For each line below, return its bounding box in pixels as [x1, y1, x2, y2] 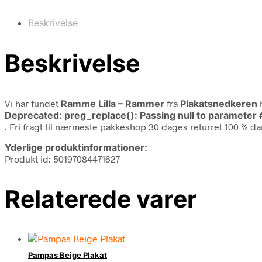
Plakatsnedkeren [180, 97, 257, 109]
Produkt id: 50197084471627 [5, 153, 120, 164]
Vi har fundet [5, 97, 61, 109]
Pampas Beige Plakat [28, 250, 107, 260]
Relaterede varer [5, 184, 197, 213]
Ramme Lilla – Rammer [61, 97, 164, 109]
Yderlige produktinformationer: [5, 141, 147, 153]
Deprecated [5, 109, 59, 121]
